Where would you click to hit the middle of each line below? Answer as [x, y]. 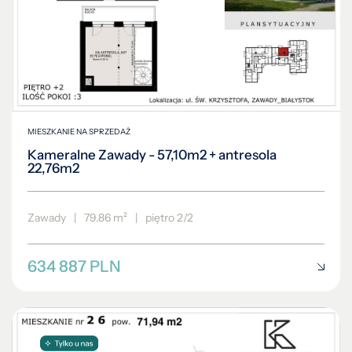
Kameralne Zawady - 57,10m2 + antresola [152, 155]
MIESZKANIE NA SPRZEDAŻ [79, 132]
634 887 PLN [74, 267]
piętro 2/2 [169, 218]
